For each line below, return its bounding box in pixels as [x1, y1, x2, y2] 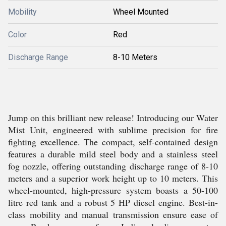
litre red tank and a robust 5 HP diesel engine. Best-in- [8, 196, 218, 209]
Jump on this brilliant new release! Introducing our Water [8, 111, 218, 124]
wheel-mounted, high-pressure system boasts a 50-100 [8, 184, 218, 197]
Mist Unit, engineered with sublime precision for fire [8, 124, 218, 136]
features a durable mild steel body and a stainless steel [8, 148, 218, 160]
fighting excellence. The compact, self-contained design [8, 136, 218, 148]
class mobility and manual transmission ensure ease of [8, 208, 218, 221]
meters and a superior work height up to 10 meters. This [8, 172, 218, 185]
